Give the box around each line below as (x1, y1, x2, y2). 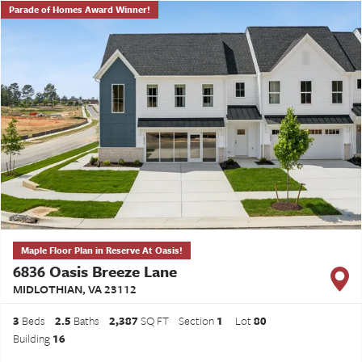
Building (13, 329, 53, 347)
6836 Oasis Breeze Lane (13, 259, 177, 282)
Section (179, 311, 217, 329)
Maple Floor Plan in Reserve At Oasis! (21, 242, 183, 257)
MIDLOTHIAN (13, 280, 82, 297)
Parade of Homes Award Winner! (9, 2, 150, 17)
